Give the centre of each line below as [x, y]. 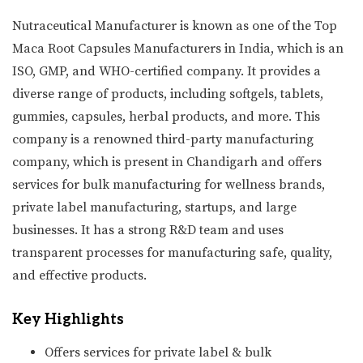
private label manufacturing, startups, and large [154, 207]
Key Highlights [68, 319]
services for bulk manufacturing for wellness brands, [169, 184]
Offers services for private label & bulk [158, 352]
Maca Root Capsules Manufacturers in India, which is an [178, 48]
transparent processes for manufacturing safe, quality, [172, 252]
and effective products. [79, 275]
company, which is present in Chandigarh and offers [167, 162]
